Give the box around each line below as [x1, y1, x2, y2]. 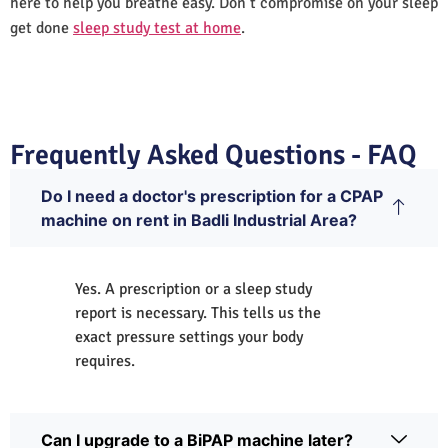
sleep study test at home [73, 17, 241, 38]
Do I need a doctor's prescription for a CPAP [41, 185, 383, 206]
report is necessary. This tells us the [75, 302, 321, 323]
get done [10, 17, 73, 38]
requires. [75, 350, 135, 371]
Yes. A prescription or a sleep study [75, 278, 312, 299]
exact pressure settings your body [75, 326, 303, 347]
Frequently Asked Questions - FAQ [10, 137, 417, 172]
